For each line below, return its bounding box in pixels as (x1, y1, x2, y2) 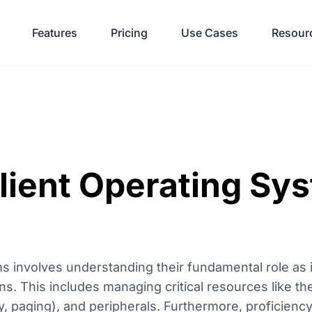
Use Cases (181, 25, 238, 40)
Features (32, 25, 77, 40)
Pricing (111, 25, 148, 40)
